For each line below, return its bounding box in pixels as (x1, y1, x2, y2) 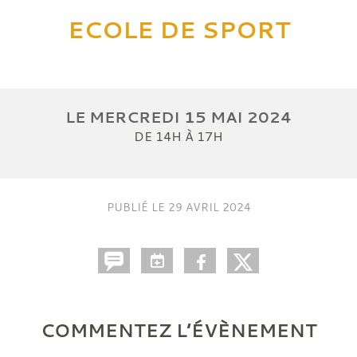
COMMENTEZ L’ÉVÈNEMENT (40, 318, 317, 343)
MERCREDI (89, 107, 184, 127)
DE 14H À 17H (134, 127, 223, 145)
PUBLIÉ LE (106, 199, 168, 214)
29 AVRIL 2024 (167, 199, 251, 214)
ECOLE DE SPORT (67, 14, 290, 45)
